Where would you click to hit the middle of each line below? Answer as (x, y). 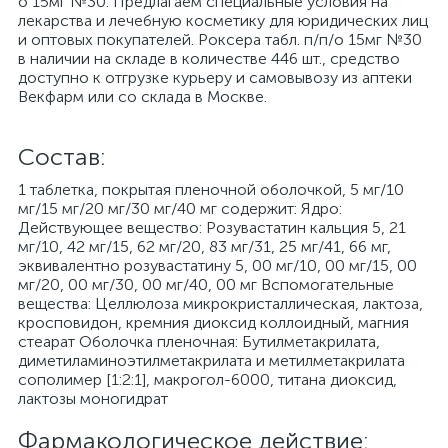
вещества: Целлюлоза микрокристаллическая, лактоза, (220, 303)
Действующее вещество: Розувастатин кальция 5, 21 (212, 227)
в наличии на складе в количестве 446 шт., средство (209, 58)
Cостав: (62, 156)
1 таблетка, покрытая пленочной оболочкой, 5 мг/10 (211, 189)
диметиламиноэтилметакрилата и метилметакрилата (211, 360)
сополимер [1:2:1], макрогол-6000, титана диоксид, (207, 379)
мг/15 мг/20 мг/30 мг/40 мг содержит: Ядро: (180, 208)
